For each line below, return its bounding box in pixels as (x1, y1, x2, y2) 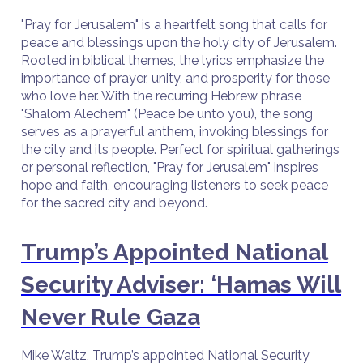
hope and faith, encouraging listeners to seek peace (21, 177, 328, 193)
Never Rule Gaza (21, 304, 200, 331)
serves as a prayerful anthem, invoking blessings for (21, 124, 328, 139)
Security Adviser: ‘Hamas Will (21, 271, 341, 298)
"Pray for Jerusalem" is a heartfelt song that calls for (21, 17, 327, 32)
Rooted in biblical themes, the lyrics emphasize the (21, 53, 324, 68)
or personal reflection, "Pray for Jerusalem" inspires (21, 160, 318, 175)
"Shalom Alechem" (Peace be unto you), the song (21, 106, 313, 122)
